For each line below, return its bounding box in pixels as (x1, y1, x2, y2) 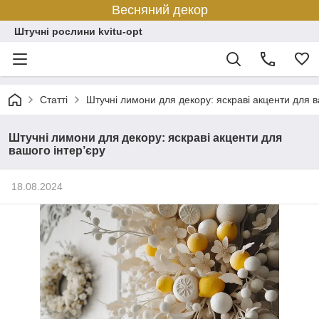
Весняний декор (111, 3, 208, 17)
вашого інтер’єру (9, 145, 105, 157)
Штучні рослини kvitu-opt (14, 26, 142, 37)
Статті (40, 94, 68, 105)
